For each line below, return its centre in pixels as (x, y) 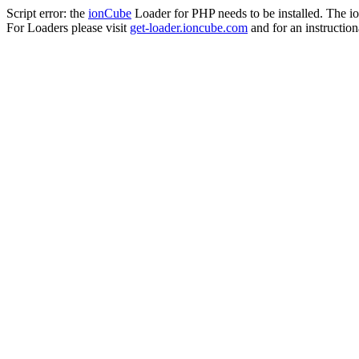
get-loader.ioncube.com (189, 28)
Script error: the (47, 13)
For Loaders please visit (68, 28)
